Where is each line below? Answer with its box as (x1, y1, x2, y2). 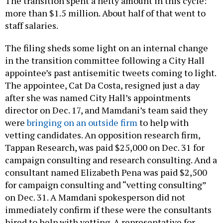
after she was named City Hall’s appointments (5, 91, 191, 104)
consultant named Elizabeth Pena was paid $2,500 (5, 166, 207, 178)
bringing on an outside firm (27, 116, 137, 128)
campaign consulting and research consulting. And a (5, 153, 217, 166)
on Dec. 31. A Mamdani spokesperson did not (5, 191, 185, 203)
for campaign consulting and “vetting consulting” (5, 178, 206, 191)
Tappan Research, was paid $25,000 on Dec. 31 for (5, 141, 205, 153)
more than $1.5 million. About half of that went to (5, 6, 206, 19)
